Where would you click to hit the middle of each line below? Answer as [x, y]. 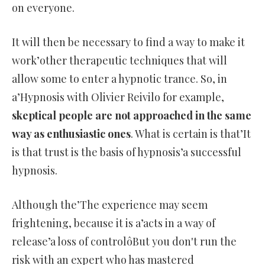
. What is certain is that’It [191, 134]
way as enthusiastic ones [71, 134]
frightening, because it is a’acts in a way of [114, 223]
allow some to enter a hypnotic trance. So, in [119, 79]
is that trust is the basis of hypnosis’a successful [127, 152]
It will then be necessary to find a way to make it [128, 42]
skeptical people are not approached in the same [132, 116]
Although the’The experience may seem [110, 205]
